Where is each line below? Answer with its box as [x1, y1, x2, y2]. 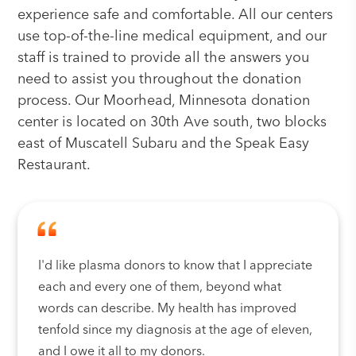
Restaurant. [17, 158, 91, 172]
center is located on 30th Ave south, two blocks [17, 115, 327, 130]
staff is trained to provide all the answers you [17, 51, 310, 65]
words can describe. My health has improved [38, 303, 297, 315]
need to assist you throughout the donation [17, 72, 302, 87]
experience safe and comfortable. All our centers [17, 8, 334, 22]
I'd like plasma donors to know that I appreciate [38, 260, 313, 273]
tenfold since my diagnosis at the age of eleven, [38, 324, 313, 337]
